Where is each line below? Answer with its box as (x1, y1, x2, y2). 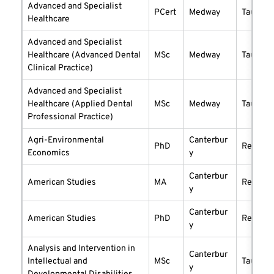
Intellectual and (28, 256, 87, 267)
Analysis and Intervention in (28, 243, 135, 254)
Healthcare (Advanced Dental (28, 50, 141, 61)
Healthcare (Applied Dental (28, 99, 133, 110)
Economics (28, 148, 70, 159)
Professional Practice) (28, 112, 113, 123)
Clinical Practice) (28, 63, 93, 74)
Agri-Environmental (28, 135, 104, 146)
